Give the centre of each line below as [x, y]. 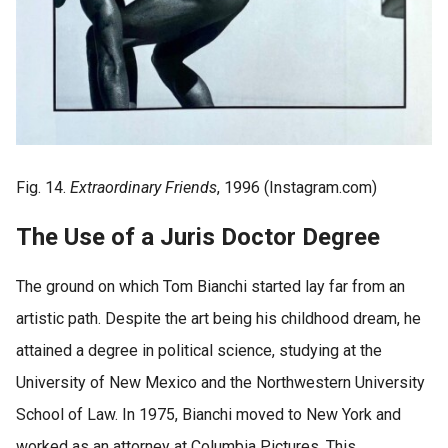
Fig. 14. [43, 187]
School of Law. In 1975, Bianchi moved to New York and [208, 415]
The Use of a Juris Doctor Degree [198, 237]
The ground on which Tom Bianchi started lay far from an [210, 287]
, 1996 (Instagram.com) [297, 187]
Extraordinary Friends [143, 187]
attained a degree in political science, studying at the [199, 351]
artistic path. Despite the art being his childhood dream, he [218, 319]
